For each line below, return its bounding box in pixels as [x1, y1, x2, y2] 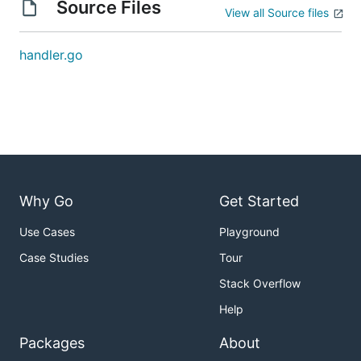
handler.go [19, 47, 83, 63]
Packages [19, 334, 85, 352]
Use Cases [19, 225, 75, 239]
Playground [219, 225, 280, 239]
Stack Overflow [219, 276, 301, 291]
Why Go [19, 193, 73, 210]
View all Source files [225, 6, 329, 19]
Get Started [219, 193, 299, 210]
